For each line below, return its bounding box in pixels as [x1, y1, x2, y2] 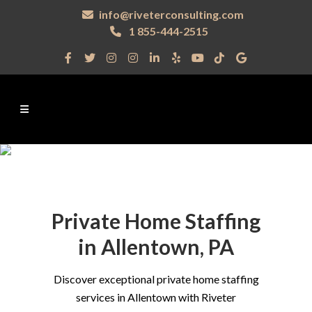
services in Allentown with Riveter [76, 290, 236, 304]
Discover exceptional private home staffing [53, 272, 259, 286]
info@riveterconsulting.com [99, 8, 244, 21]
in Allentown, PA [78, 234, 234, 259]
